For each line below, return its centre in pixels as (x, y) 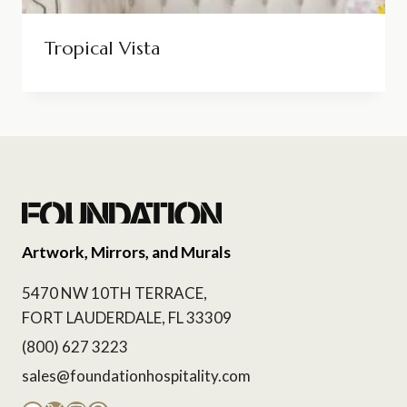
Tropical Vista (102, 48)
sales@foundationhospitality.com (136, 376)
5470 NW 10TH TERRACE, (114, 293)
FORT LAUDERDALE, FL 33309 (127, 318)
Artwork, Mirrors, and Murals (126, 252)
